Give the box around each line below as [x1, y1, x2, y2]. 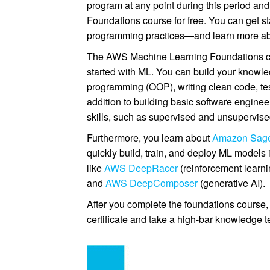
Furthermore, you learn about [87, 130, 213, 145]
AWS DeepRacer [104, 160, 178, 175]
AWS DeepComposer [105, 175, 198, 190]
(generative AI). [198, 175, 266, 190]
